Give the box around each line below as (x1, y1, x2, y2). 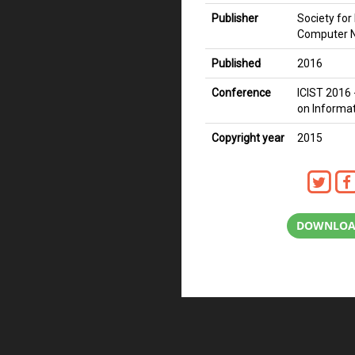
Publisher (212, 12, 258, 25)
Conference (212, 86, 271, 99)
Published (212, 57, 261, 70)
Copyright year (212, 132, 284, 144)
